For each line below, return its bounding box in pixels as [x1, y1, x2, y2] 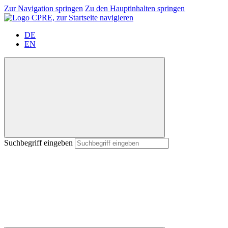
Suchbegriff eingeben [4, 138, 73, 147]
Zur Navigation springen [4, 4, 83, 13]
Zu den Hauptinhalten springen [85, 4, 185, 13]
